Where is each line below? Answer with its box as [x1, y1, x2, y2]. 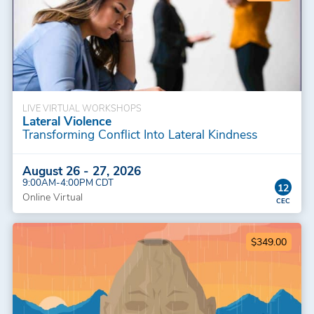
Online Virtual [22, 189, 83, 203]
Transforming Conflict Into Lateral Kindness [22, 125, 257, 142]
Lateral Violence [22, 111, 111, 129]
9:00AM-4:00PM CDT [22, 175, 114, 188]
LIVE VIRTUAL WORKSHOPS [22, 101, 142, 114]
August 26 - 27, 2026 [22, 161, 141, 179]
